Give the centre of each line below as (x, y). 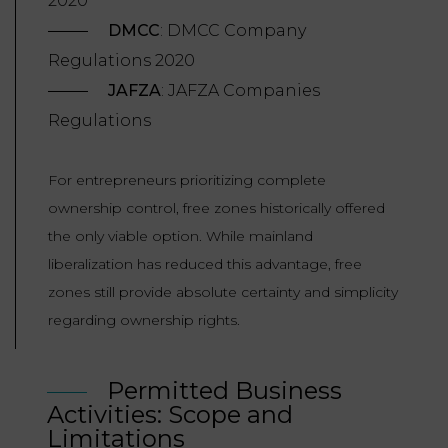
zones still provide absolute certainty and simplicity (223, 292)
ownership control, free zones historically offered (216, 208)
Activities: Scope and (170, 415)
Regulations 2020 (121, 61)
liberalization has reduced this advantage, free (205, 264)
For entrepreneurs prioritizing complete (187, 180)
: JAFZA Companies (240, 91)
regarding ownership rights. (144, 320)
